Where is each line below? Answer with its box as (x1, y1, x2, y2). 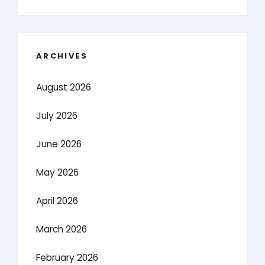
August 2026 (36, 81, 92, 94)
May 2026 (36, 166, 79, 179)
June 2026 (36, 138, 82, 151)
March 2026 (36, 223, 88, 236)
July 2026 (36, 109, 78, 122)
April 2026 (36, 195, 79, 208)
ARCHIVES (36, 50, 88, 62)
